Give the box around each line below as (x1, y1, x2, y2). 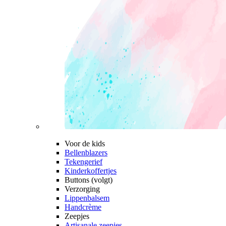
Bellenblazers (65, 148, 107, 157)
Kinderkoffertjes (65, 166, 117, 175)
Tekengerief (65, 157, 102, 166)
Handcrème (65, 203, 101, 211)
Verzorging (65, 185, 100, 193)
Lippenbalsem (65, 194, 109, 202)
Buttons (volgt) (65, 176, 112, 184)
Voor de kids (65, 139, 105, 148)
